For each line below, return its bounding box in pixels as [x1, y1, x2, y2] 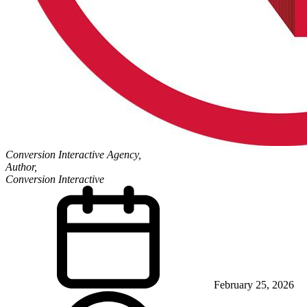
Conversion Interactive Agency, [5, 148, 141, 160]
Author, [5, 160, 37, 173]
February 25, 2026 [214, 278, 294, 291]
